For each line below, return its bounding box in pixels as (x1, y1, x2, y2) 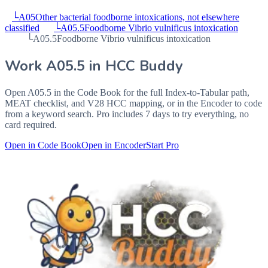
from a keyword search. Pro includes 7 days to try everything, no (5, 108, 249, 119)
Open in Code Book (5, 139, 81, 150)
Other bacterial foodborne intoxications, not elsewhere (35, 12, 239, 23)
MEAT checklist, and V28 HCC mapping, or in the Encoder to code (5, 98, 262, 108)
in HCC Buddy (85, 56, 183, 75)
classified (5, 23, 39, 33)
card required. (5, 119, 57, 130)
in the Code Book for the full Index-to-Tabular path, (51, 87, 249, 98)
